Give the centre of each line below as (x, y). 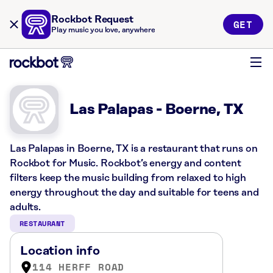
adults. (25, 207)
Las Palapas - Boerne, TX (157, 110)
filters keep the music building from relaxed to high (128, 178)
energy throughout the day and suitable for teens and (134, 193)
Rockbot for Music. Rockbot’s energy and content (126, 163)
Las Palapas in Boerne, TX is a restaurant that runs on (134, 149)
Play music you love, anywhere (103, 30)
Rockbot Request (92, 19)
